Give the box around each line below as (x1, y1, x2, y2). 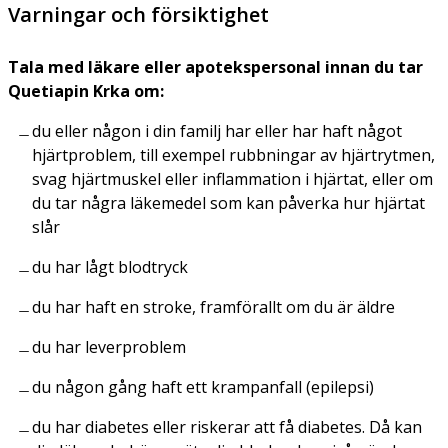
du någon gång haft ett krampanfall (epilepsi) (32, 375, 374, 398)
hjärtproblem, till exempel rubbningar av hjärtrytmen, (32, 143, 435, 166)
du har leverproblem (32, 335, 186, 358)
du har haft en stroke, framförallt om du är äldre (32, 295, 395, 318)
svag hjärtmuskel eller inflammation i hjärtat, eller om (32, 167, 433, 190)
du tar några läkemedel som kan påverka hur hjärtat (32, 191, 425, 214)
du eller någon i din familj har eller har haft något (32, 119, 402, 142)
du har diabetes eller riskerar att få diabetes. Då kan (32, 415, 422, 438)
